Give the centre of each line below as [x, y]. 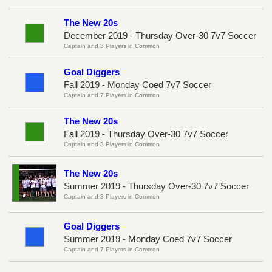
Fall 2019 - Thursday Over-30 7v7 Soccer [146, 134]
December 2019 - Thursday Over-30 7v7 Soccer [160, 35]
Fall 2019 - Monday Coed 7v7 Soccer [138, 84]
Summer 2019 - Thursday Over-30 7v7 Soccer [156, 186]
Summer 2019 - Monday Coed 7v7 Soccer [148, 239]
